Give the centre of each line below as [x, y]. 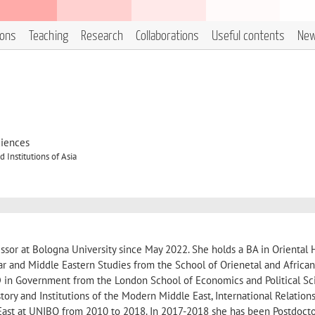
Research [102, 36]
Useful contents [248, 36]
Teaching [49, 36]
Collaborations [167, 36]
